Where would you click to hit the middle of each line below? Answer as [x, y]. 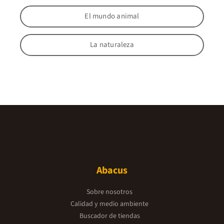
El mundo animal [112, 16]
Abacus [112, 170]
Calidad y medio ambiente [109, 204]
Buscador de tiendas [109, 216]
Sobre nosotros [109, 192]
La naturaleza [112, 45]
